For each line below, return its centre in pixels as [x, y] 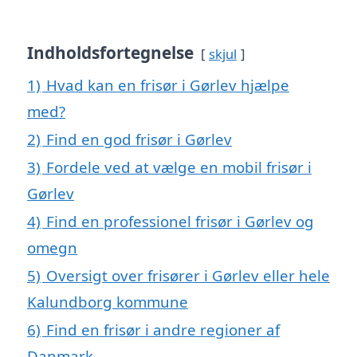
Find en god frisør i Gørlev [139, 139]
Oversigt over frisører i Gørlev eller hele [188, 276]
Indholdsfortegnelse [110, 53]
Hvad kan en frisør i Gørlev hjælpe [168, 85]
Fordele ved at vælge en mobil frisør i [179, 167]
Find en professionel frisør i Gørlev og [180, 222]
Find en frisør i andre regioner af [163, 330]
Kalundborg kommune [108, 302]
